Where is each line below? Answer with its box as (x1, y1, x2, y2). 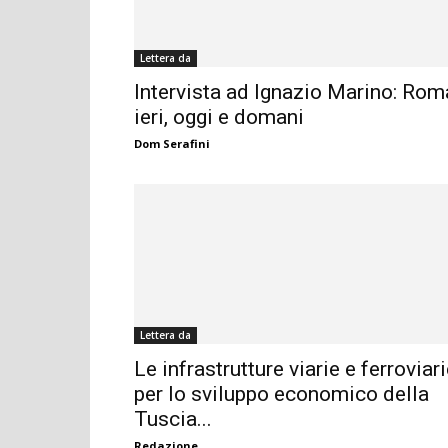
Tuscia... (134, 407, 212, 432)
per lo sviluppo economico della (134, 382, 429, 407)
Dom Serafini (134, 136, 210, 152)
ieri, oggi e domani (134, 105, 304, 130)
